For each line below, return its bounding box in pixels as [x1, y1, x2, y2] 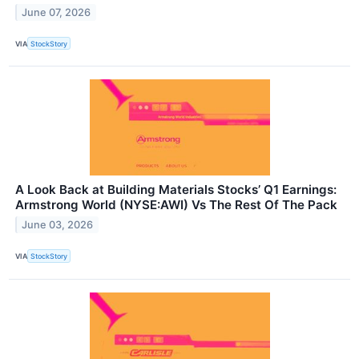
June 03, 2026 [22, 219, 94, 232]
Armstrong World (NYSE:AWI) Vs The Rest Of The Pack [15, 197, 337, 213]
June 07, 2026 [22, 6, 91, 18]
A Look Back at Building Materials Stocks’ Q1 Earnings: [15, 182, 337, 198]
